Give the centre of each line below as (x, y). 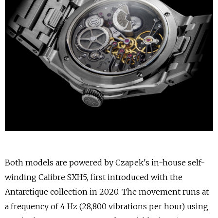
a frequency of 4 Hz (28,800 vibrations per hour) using (107, 206)
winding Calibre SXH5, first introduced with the (94, 177)
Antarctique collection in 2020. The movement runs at (107, 192)
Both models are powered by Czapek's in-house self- (105, 163)
